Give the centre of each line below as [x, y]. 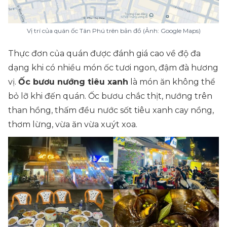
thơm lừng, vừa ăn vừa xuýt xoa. [74, 124]
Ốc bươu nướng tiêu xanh [73, 82]
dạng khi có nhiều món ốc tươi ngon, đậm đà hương [113, 68]
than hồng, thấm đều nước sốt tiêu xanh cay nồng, [111, 110]
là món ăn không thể [172, 82]
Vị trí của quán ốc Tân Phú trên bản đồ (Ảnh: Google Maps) [113, 31]
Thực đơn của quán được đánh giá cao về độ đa [104, 53]
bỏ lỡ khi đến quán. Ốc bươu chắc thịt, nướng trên [110, 96]
